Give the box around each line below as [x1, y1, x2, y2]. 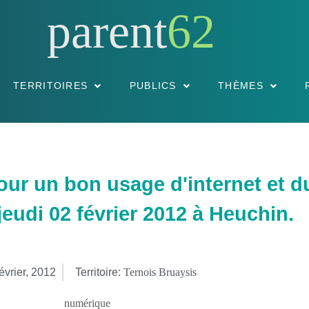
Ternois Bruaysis [123, 266, 197, 278]
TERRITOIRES [13, 80, 88, 91]
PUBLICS [129, 80, 177, 91]
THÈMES [218, 80, 263, 91]
